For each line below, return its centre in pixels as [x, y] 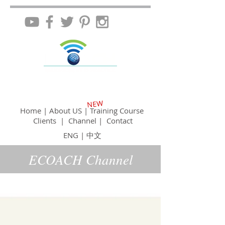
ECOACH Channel [81, 159]
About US [66, 110]
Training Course [117, 110]
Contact [120, 121]
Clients [46, 121]
